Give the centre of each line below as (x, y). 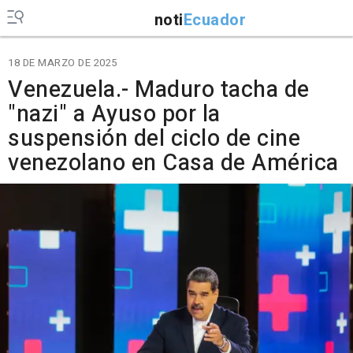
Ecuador (214, 20)
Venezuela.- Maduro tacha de (159, 90)
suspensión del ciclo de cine (154, 139)
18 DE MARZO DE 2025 (63, 63)
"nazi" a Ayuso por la (114, 114)
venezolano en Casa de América (173, 163)
